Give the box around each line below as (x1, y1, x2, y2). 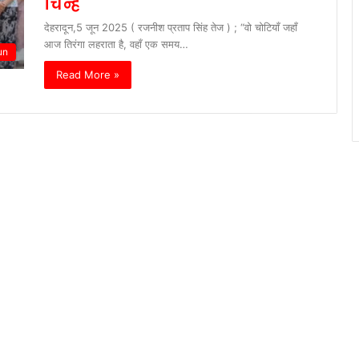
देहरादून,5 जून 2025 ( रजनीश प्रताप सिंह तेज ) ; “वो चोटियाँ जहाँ (44, 21, 297, 34)
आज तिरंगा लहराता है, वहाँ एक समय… (44, 38, 188, 51)
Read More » (56, 68, 119, 82)
